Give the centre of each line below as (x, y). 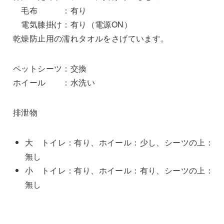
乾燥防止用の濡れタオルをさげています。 (91, 38)
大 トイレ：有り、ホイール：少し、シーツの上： (119, 142)
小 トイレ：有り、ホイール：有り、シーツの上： (119, 170)
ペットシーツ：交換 (50, 68)
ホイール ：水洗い (54, 82)
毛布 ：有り (50, 10)
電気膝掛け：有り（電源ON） (72, 24)
